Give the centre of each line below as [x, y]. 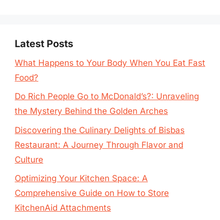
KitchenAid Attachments [63, 208]
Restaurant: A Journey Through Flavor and [99, 145]
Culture [29, 159]
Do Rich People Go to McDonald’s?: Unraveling [107, 96]
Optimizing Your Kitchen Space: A [81, 178]
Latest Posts [44, 43]
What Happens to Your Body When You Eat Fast [110, 63]
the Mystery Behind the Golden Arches [91, 111]
